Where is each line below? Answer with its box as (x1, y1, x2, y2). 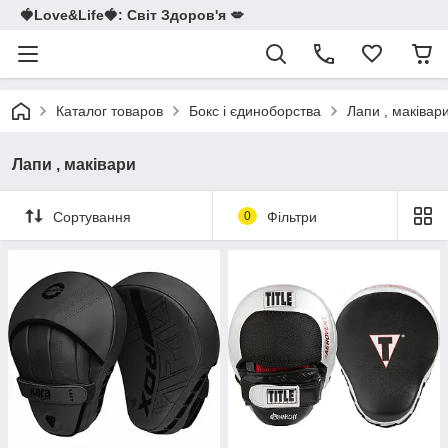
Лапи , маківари (12, 156, 136, 173)
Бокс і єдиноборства (189, 103, 321, 119)
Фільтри (266, 208, 317, 225)
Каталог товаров (56, 103, 163, 119)
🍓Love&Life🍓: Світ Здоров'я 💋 (20, 7, 244, 23)
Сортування (53, 208, 131, 225)
